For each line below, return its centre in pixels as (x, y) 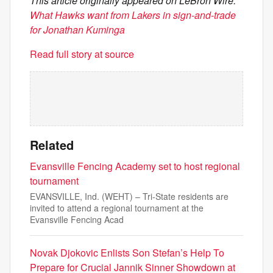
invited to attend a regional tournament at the (117, 208)
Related (52, 145)
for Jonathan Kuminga (77, 30)
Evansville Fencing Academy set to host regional (135, 166)
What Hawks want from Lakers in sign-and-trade (133, 15)
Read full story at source (82, 54)
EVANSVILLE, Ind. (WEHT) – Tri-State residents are (129, 196)
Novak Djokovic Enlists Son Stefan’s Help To (127, 253)
